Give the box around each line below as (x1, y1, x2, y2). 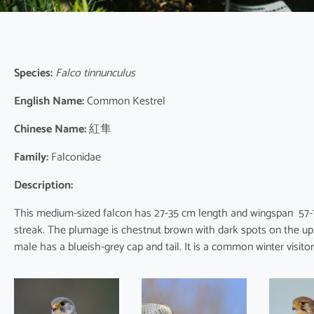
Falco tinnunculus (53, 64, 135, 83)
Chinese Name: (14, 120, 86, 139)
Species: (14, 64, 53, 83)
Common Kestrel (84, 92, 165, 111)
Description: (14, 176, 73, 196)
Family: (14, 148, 48, 168)
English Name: (14, 92, 84, 111)
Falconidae (48, 148, 101, 168)
